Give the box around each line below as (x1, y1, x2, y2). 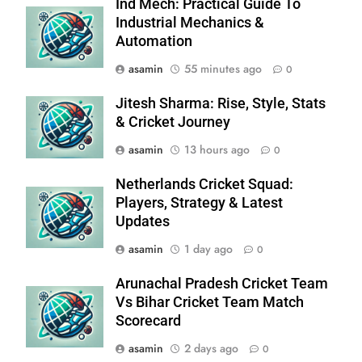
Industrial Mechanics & (116, 15, 264, 32)
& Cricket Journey (116, 114, 230, 131)
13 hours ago (184, 141, 250, 158)
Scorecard (116, 313, 181, 330)
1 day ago (184, 241, 233, 258)
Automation (116, 33, 192, 50)
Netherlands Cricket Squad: (116, 176, 293, 193)
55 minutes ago (184, 61, 262, 78)
